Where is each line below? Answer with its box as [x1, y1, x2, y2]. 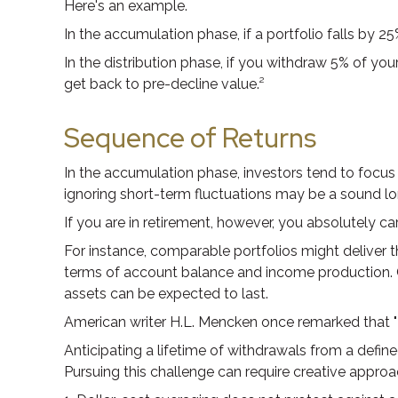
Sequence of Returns [64, 119, 316, 155]
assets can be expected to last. [64, 284, 268, 302]
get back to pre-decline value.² [64, 75, 265, 92]
